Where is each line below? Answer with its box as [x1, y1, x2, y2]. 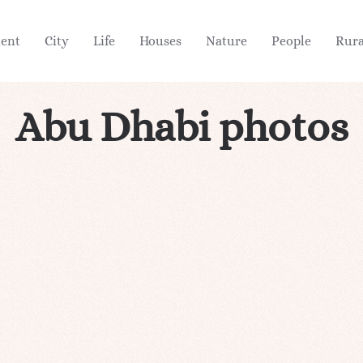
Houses [139, 32, 181, 49]
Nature [206, 32, 247, 49]
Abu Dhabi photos [15, 102, 348, 151]
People [271, 32, 311, 49]
